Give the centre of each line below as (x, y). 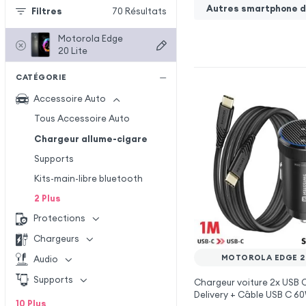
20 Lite (73, 51)
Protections (60, 219)
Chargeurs (57, 239)
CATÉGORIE (41, 78)
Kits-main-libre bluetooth (88, 179)
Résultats (145, 12)
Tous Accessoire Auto (82, 119)
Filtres (46, 12)
